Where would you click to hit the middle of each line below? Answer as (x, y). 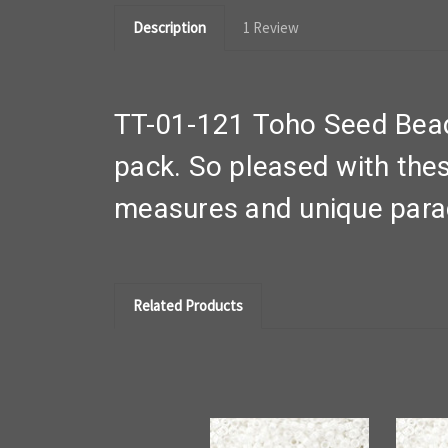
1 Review (270, 27)
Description (169, 27)
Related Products (187, 305)
